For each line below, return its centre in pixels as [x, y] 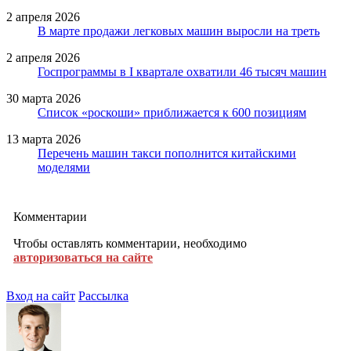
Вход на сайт [41, 295]
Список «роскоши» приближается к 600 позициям [172, 112]
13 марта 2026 [43, 139]
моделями [64, 167]
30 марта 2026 [43, 98]
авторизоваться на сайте [83, 257]
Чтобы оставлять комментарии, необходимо [130, 243]
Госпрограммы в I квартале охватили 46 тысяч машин [182, 71]
